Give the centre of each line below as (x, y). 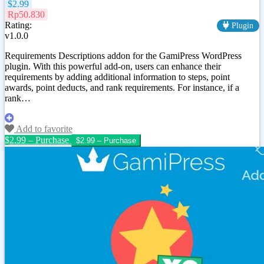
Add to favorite (43, 129)
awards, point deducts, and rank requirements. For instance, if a (122, 88)
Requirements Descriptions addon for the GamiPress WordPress (123, 56)
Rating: (18, 25)
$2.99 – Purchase (37, 140)
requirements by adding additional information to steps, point (117, 77)
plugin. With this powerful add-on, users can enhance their (113, 67)
